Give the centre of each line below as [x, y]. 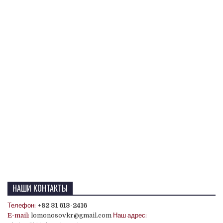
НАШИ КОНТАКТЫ [40, 188]
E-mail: [18, 215]
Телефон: [22, 205]
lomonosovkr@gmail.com [71, 215]
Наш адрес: [130, 215]
